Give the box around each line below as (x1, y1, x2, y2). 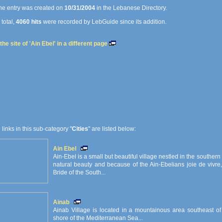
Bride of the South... (53, 169, 106, 176)
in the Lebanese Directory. (95, 4, 167, 11)
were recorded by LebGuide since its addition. (42, 18, 166, 25)
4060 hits (16, 18, 42, 25)
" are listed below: (88, 125, 136, 132)
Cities (72, 125, 88, 132)
